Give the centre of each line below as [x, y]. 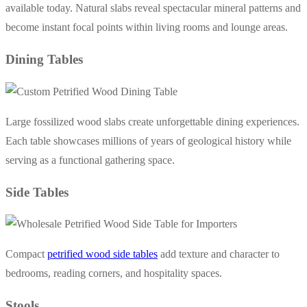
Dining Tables [44, 60]
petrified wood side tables [102, 254]
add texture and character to [219, 254]
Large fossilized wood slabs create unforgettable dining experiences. [152, 121]
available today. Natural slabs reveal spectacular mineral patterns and [153, 8]
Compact [26, 254]
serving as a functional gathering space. [90, 160]
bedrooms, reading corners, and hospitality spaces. [114, 273]
